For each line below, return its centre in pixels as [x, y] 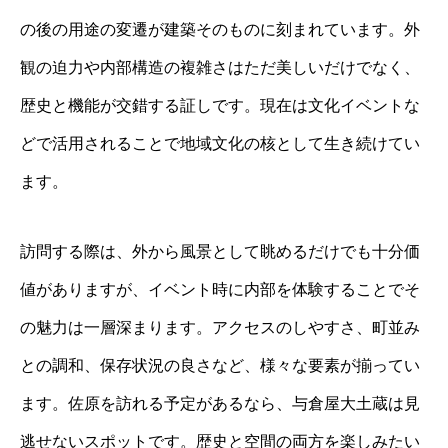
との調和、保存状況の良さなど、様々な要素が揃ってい [220, 365]
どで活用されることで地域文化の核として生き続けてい [220, 143]
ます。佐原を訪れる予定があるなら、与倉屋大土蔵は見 [220, 403]
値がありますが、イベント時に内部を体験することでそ [220, 289]
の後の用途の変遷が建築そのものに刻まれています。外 [220, 29]
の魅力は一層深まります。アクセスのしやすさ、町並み [220, 327]
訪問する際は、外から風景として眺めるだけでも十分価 [220, 251]
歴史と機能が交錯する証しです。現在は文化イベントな [220, 105]
